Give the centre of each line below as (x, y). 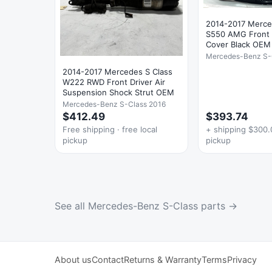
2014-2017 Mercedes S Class (117, 72)
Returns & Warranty (163, 260)
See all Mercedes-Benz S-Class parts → (146, 206)
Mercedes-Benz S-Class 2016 (114, 104)
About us (73, 260)
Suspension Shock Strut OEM (118, 93)
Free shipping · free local (110, 130)
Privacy (242, 260)
